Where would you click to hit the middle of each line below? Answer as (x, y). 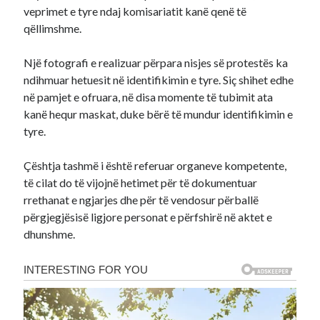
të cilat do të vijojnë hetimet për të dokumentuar (141, 182)
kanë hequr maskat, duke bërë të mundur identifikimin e (159, 114)
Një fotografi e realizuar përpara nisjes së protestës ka (156, 62)
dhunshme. (50, 234)
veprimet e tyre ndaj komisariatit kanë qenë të (135, 11)
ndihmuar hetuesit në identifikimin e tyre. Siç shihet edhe (159, 80)
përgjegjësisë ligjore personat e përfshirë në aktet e (148, 217)
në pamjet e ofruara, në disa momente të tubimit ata (149, 97)
